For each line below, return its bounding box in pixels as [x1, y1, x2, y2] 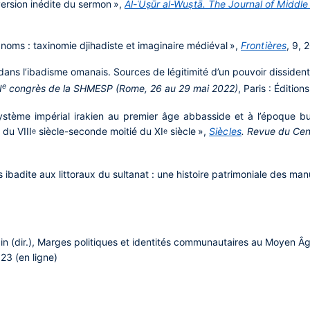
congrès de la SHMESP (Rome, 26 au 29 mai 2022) [6, 82, 238, 94]
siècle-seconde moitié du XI [36, 125, 164, 137]
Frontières [241, 39, 286, 51]
